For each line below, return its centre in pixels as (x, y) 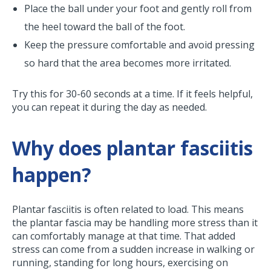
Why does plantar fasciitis (132, 148)
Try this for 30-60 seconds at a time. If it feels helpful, (132, 94)
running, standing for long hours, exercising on (120, 263)
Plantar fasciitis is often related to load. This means (128, 210)
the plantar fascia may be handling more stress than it (135, 223)
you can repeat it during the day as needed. (109, 107)
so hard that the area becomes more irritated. (128, 63)
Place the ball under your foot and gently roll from (138, 9)
